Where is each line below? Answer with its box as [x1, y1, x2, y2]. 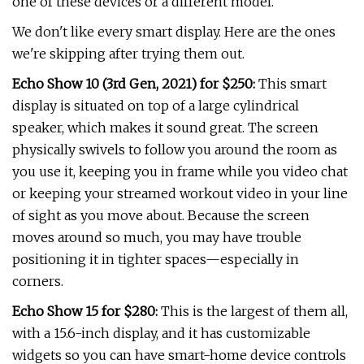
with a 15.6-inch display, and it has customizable [12, 325, 310, 341]
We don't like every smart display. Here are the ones [12, 24, 336, 40]
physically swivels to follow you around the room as [12, 141, 337, 158]
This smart [255, 76, 327, 92]
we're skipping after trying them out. [12, 45, 245, 62]
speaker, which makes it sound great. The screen [12, 119, 318, 136]
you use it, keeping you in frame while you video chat [12, 163, 348, 180]
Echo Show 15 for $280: [12, 303, 158, 319]
